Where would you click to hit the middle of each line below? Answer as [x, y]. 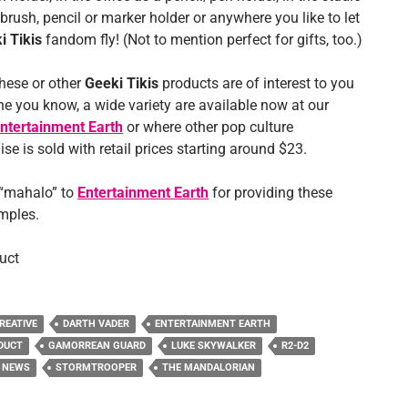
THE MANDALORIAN [209, 368]
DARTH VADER [96, 324]
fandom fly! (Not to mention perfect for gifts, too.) [202, 40]
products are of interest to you [256, 84]
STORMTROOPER [96, 368]
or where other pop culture [208, 127]
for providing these [272, 193]
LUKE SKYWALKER [214, 346]
